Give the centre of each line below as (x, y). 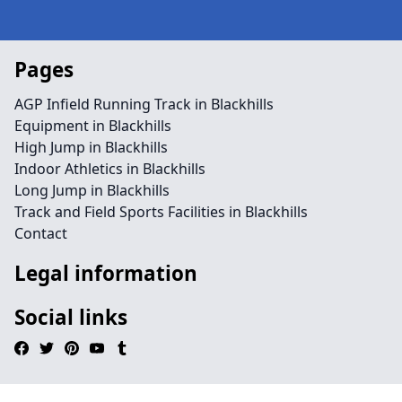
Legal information (106, 273)
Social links (71, 317)
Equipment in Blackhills (93, 126)
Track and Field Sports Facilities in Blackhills (161, 212)
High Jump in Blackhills (91, 147)
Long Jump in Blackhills (92, 190)
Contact (41, 233)
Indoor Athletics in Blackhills (110, 169)
